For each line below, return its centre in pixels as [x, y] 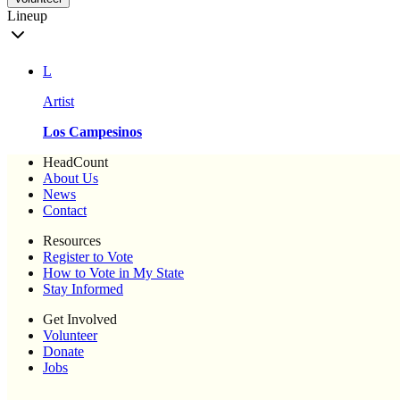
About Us [71, 179]
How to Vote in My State [113, 273]
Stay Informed [83, 289]
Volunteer [70, 336]
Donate [63, 352]
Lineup [27, 16]
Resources [72, 241]
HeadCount [75, 162]
